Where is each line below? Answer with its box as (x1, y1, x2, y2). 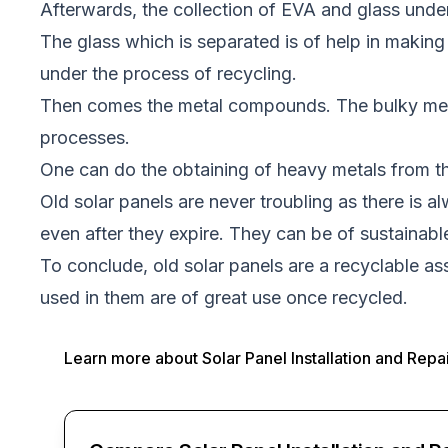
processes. (39, 127, 130, 148)
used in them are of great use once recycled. (39, 287, 408, 308)
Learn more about (64, 348, 202, 368)
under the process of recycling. (39, 63, 297, 84)
